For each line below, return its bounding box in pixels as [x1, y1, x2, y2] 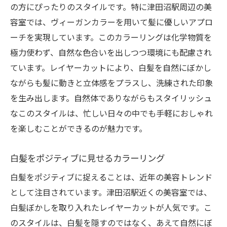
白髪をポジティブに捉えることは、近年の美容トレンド [10, 171, 212, 183]
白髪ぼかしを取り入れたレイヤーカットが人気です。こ [10, 201, 212, 213]
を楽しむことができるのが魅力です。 [10, 122, 147, 134]
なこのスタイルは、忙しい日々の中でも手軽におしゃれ [10, 107, 213, 119]
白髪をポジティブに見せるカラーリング [10, 151, 165, 164]
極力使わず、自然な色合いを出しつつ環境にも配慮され [10, 46, 212, 58]
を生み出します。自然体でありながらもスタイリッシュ [10, 92, 212, 104]
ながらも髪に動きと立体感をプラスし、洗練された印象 [10, 77, 213, 89]
